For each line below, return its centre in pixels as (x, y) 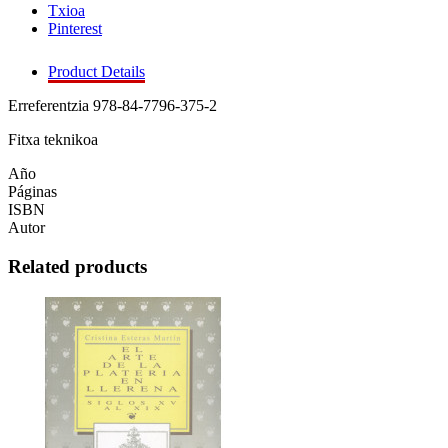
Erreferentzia (50, 106)
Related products (77, 267)
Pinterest (75, 29)
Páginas (32, 192)
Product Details (96, 72)
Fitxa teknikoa (53, 140)
